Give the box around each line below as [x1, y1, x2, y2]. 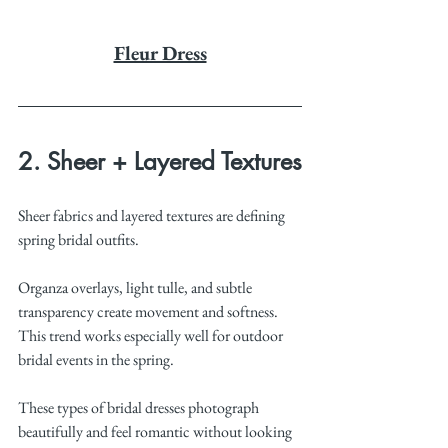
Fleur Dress [113, 40, 207, 67]
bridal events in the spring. [18, 349, 174, 371]
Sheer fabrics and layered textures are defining [18, 205, 288, 227]
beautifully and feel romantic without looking [18, 421, 295, 443]
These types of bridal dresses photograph [18, 397, 262, 419]
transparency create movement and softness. [18, 301, 281, 323]
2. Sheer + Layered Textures [18, 146, 302, 178]
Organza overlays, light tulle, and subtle [18, 277, 255, 299]
